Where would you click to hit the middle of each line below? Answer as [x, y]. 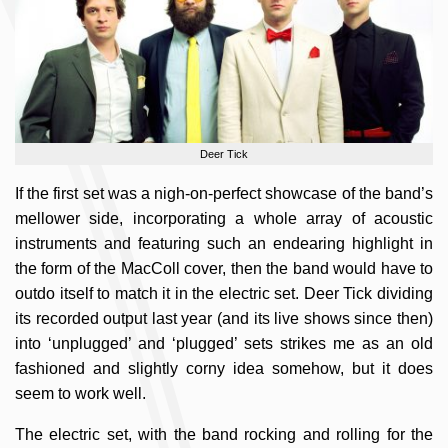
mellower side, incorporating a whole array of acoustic [224, 218]
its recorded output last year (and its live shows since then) [224, 318]
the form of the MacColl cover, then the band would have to [224, 268]
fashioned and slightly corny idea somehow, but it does [224, 368]
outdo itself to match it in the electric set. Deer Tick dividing [224, 293]
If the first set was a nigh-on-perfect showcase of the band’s [224, 193]
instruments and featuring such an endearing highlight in [224, 243]
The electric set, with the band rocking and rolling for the [224, 434]
